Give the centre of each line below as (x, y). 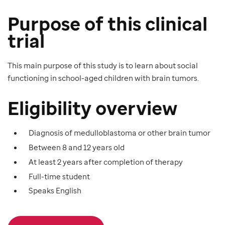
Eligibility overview (92, 108)
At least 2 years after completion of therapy (106, 161)
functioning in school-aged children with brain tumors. (103, 78)
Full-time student (59, 176)
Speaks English (55, 191)
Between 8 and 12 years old (77, 147)
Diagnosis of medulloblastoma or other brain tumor (120, 133)
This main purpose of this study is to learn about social (103, 66)
